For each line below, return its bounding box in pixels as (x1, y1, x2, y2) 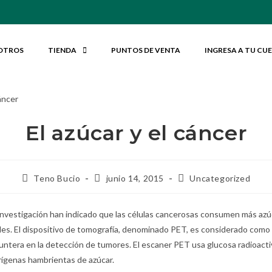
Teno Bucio (33, 172, 81, 183)
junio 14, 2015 (106, 172, 165, 183)
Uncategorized (189, 172, 251, 183)
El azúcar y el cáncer (25, 120, 247, 146)
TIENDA (47, 46, 76, 55)
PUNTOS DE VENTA (110, 46, 180, 55)
